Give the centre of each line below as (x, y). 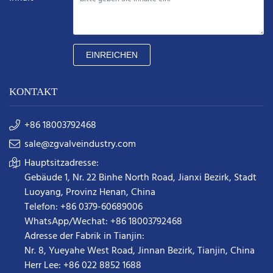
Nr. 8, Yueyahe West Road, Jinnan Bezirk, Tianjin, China (140, 251)
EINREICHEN (112, 55)
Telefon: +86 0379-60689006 (83, 207)
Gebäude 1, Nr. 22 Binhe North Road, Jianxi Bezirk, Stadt (140, 178)
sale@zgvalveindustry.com (80, 145)
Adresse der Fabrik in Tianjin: (84, 237)
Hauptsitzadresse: (62, 164)
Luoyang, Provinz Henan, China (90, 193)
